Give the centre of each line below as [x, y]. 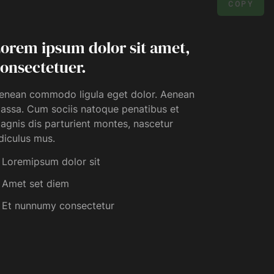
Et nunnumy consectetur [58, 206]
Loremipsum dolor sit [51, 161]
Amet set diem [36, 183]
